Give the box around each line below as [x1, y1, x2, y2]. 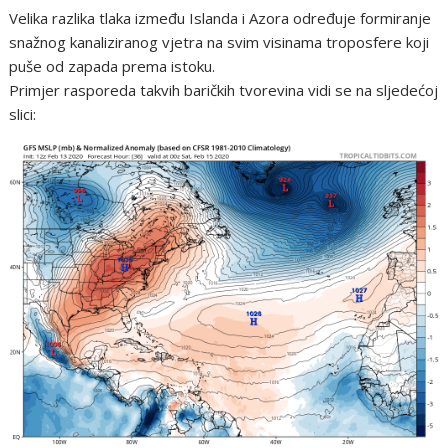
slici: [9, 104, 37, 125]
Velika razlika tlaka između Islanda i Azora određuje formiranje [9, 8, 432, 29]
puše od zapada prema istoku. [9, 56, 220, 77]
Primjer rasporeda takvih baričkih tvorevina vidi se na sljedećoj [9, 80, 439, 101]
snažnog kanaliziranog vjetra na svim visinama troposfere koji [9, 32, 430, 53]
